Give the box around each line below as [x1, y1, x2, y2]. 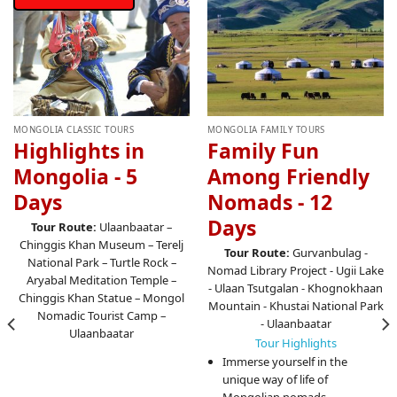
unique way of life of [222, 370, 328, 387]
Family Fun [206, 136, 319, 165]
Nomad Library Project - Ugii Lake [207, 262, 384, 279]
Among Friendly [206, 161, 370, 191]
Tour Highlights [254, 334, 337, 351]
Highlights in [12, 136, 144, 165]
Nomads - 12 [206, 187, 332, 216]
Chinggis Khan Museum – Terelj [19, 237, 183, 253]
